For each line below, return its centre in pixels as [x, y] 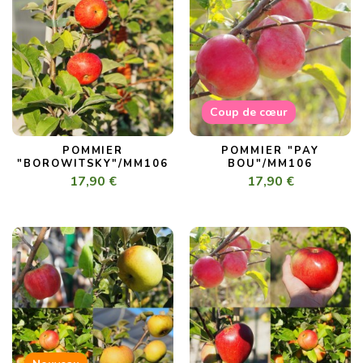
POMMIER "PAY [270, 151]
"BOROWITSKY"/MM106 [93, 164]
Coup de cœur [249, 113]
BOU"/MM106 [270, 164]
